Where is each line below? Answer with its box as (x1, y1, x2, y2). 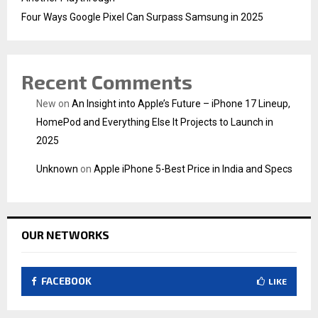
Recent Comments (21, 69, 192, 94)
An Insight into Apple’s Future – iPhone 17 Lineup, (72, 97, 290, 109)
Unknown (36, 163, 78, 175)
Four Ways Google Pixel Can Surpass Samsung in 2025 (21, 11, 263, 23)
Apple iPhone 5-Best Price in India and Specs (94, 163, 292, 175)
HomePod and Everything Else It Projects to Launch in (36, 116, 273, 128)
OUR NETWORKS (21, 227, 109, 241)
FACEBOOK (41, 274, 92, 287)
